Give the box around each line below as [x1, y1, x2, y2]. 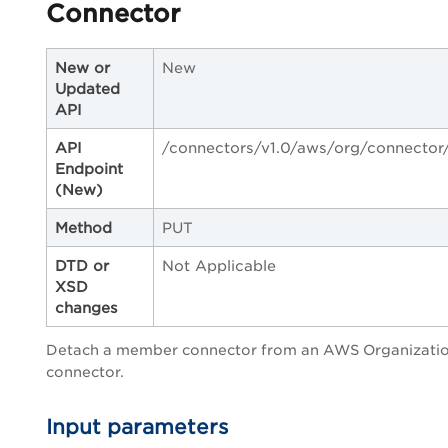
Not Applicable [162, 256, 276, 274]
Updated [55, 79, 120, 97]
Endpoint [55, 159, 123, 177]
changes [55, 298, 118, 316]
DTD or [55, 256, 109, 274]
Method [55, 218, 112, 236]
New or [55, 58, 110, 76]
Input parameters [46, 414, 229, 439]
